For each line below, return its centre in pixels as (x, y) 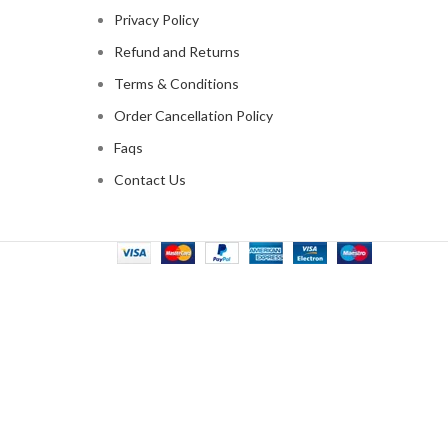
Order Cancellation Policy (193, 115)
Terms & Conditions (176, 83)
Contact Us (149, 179)
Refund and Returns (176, 51)
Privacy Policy (156, 19)
